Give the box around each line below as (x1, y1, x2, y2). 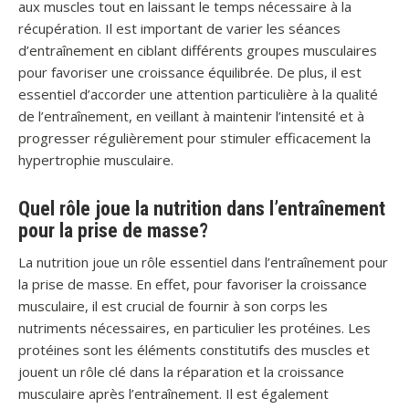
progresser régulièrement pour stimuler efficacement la (18, 129, 371, 147)
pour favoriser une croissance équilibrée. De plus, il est (18, 63, 362, 81)
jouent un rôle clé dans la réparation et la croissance (18, 362, 344, 381)
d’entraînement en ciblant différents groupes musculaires (18, 41, 377, 59)
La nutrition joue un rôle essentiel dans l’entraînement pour (18, 253, 388, 271)
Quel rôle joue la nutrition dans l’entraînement (18, 197, 385, 220)
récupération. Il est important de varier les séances (18, 19, 341, 37)
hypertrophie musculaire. (18, 151, 173, 169)
